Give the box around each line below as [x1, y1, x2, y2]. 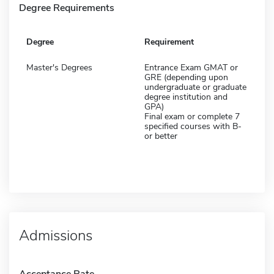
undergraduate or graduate [144, 81, 246, 93]
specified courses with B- [144, 120, 242, 132]
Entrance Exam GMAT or [144, 61, 238, 73]
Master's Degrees [26, 61, 92, 73]
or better [144, 130, 177, 142]
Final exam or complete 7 [144, 110, 240, 122]
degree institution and [144, 91, 228, 103]
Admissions [19, 225, 92, 245]
